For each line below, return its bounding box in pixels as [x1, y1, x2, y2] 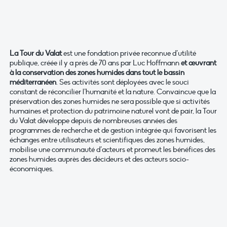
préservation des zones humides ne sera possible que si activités [10, 97, 210, 106]
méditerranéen [10, 78, 56, 87]
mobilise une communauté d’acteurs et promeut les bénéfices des [10, 145, 215, 155]
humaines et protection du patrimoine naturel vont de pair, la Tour [10, 106, 217, 116]
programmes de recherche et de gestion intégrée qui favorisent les [10, 126, 216, 135]
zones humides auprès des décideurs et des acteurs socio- [10, 155, 189, 164]
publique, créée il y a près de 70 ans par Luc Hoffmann [10, 58, 179, 68]
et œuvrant [179, 58, 216, 68]
